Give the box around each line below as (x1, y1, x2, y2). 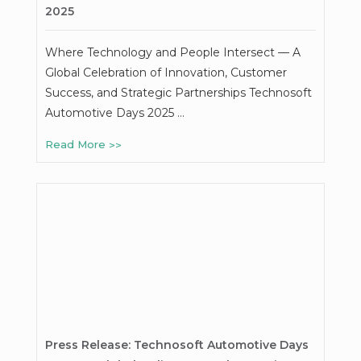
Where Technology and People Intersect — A (44, 44, 301, 60)
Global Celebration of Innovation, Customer (44, 64, 287, 80)
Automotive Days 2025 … (44, 105, 185, 120)
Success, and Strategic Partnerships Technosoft (44, 85, 312, 100)
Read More (44, 137, 109, 151)
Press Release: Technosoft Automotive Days (44, 338, 309, 353)
